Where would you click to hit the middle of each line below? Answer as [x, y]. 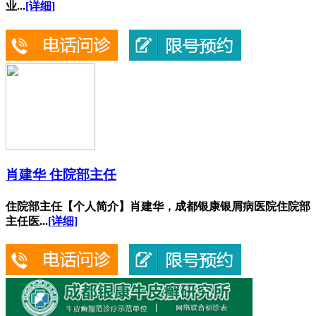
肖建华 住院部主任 [61, 175]
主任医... [27, 221]
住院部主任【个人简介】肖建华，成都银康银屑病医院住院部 [158, 206]
